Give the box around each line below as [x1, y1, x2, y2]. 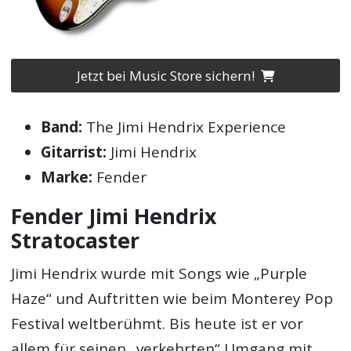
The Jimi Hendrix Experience [82, 117, 287, 138]
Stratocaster [11, 226, 140, 255]
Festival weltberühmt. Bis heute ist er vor [11, 313, 304, 334]
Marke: [41, 167, 93, 188]
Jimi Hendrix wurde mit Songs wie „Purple [11, 262, 308, 284]
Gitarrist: [41, 142, 107, 163]
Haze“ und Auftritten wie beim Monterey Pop [11, 288, 334, 309]
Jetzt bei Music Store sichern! [76, 67, 258, 85]
